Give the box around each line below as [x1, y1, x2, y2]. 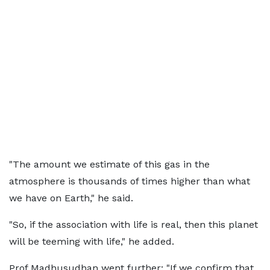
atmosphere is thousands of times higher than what [9, 175, 250, 187]
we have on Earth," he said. [9, 192, 133, 204]
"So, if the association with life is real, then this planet [9, 219, 258, 230]
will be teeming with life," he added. [9, 236, 174, 247]
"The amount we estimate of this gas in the [9, 159, 210, 170]
